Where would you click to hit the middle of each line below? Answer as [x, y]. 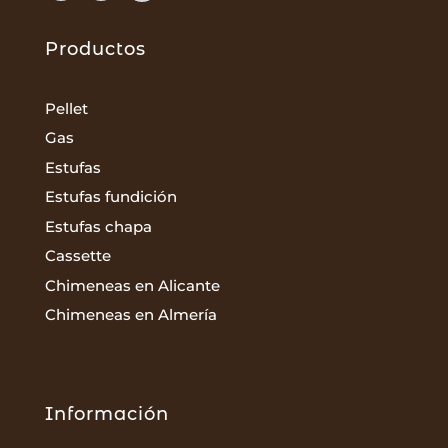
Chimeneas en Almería [130, 315]
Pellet [66, 108]
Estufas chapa [98, 226]
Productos [95, 48]
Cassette [77, 256]
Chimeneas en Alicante [132, 285]
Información [106, 413]
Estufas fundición [110, 197]
